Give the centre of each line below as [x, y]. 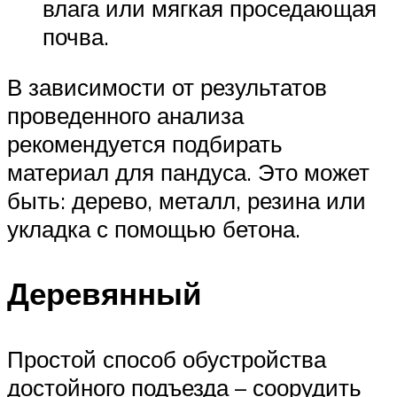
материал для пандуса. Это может [188, 172]
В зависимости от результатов [167, 87]
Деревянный [105, 294]
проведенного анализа [125, 116]
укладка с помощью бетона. [154, 229]
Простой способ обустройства [167, 358]
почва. [76, 36]
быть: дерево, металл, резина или [187, 201]
